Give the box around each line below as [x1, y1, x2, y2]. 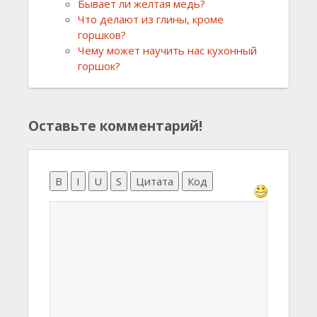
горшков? [78, 27, 126, 42]
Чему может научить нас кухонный [78, 42, 257, 57]
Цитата [136, 173, 173, 188]
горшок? [78, 58, 120, 73]
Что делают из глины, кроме [78, 11, 224, 26]
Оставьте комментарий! [28, 115, 202, 135]
